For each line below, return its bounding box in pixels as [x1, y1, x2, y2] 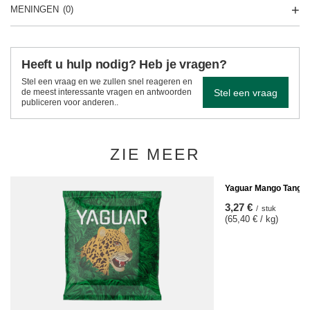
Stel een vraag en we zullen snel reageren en [21, 77, 192, 86]
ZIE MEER [109, 145, 201, 163]
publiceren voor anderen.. [21, 98, 118, 107]
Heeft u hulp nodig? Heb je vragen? [21, 57, 227, 71]
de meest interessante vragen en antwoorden [21, 87, 192, 97]
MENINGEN [10, 4, 59, 15]
